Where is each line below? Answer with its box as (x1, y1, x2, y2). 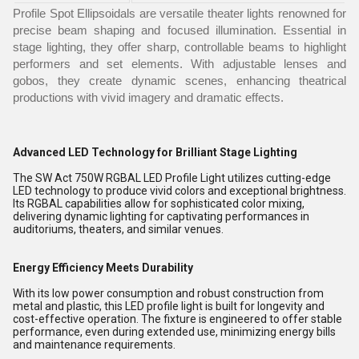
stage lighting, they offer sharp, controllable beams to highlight (13, 39, 346, 54)
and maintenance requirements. (13, 337, 175, 351)
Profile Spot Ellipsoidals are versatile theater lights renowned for (13, 6, 346, 20)
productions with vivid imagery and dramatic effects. (13, 90, 284, 104)
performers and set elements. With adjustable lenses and (13, 56, 346, 71)
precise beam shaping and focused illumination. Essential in (13, 22, 346, 37)
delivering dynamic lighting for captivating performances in (13, 209, 309, 223)
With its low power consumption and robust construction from (13, 286, 324, 300)
